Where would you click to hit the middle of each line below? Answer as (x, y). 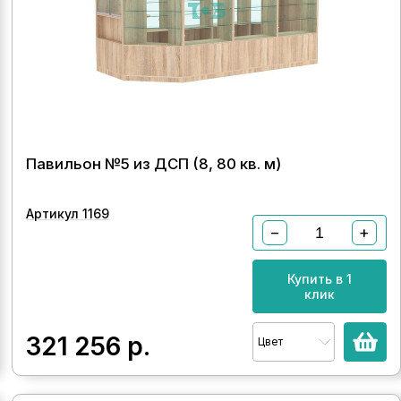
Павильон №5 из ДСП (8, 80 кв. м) (154, 164)
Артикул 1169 (68, 213)
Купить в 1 (319, 279)
